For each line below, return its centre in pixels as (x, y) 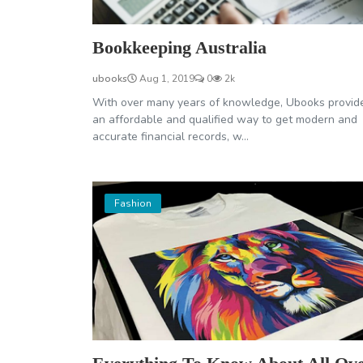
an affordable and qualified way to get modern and (225, 120)
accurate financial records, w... (171, 137)
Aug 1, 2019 (166, 79)
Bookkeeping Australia (179, 48)
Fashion (133, 204)
